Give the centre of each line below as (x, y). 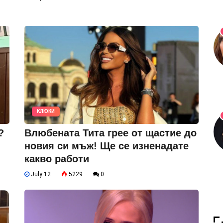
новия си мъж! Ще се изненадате (107, 146)
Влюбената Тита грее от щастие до (111, 133)
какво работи (57, 159)
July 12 (40, 174)
